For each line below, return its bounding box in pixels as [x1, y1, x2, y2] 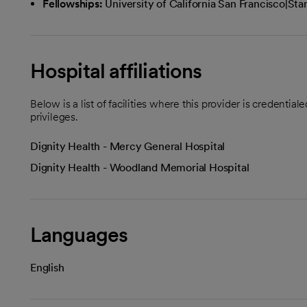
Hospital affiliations [30, 58, 202, 83]
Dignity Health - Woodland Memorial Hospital [30, 160, 249, 174]
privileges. [30, 110, 78, 123]
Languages [30, 221, 127, 247]
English [30, 260, 64, 274]
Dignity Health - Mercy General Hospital [30, 139, 225, 153]
